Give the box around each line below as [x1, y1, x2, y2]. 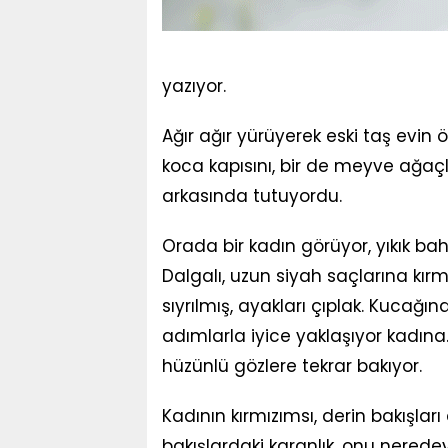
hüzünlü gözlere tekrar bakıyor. [162, 353, 422, 378]
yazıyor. [162, 73, 226, 98]
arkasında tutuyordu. [162, 183, 342, 208]
